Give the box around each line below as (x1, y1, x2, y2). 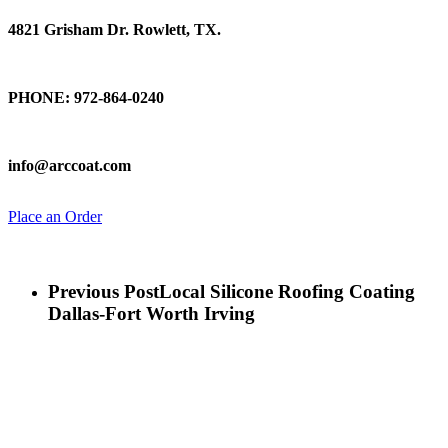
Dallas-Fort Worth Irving (48, 302, 255, 324)
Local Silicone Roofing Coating (159, 280, 415, 302)
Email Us (194, 122, 254, 140)
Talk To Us (189, 54, 259, 72)
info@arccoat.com (8, 156, 131, 174)
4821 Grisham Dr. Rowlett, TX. (8, 20, 221, 38)
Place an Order (8, 208, 102, 226)
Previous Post (48, 280, 159, 302)
